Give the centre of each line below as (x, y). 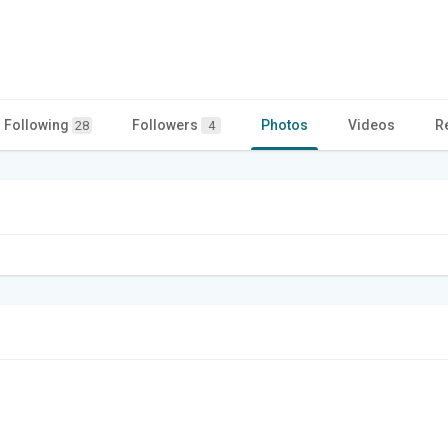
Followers (166, 124)
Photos (284, 124)
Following (38, 124)
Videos (371, 124)
